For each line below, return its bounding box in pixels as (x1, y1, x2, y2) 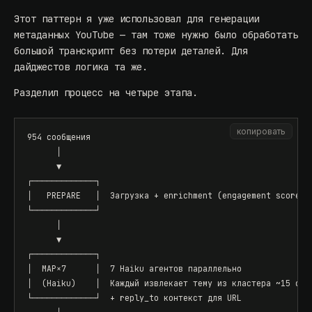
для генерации (181, 13, 259, 26)
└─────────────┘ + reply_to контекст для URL (27, 292, 242, 304)
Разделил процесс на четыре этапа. (14, 86, 198, 100)
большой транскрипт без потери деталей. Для (14, 45, 248, 58)
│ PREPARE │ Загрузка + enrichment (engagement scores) (27, 190, 310, 201)
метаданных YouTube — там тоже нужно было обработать (14, 29, 298, 42)
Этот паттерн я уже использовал (14, 13, 181, 26)
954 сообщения (27, 132, 91, 143)
